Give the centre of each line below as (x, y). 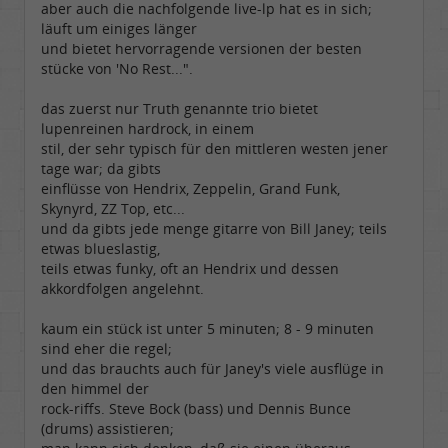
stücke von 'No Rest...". (117, 68)
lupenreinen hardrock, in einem (147, 128)
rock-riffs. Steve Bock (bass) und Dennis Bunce (196, 408)
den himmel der (95, 388)
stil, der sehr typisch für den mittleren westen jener (214, 148)
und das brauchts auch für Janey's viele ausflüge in (212, 368)
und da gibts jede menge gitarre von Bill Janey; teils (214, 228)
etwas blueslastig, (100, 248)
